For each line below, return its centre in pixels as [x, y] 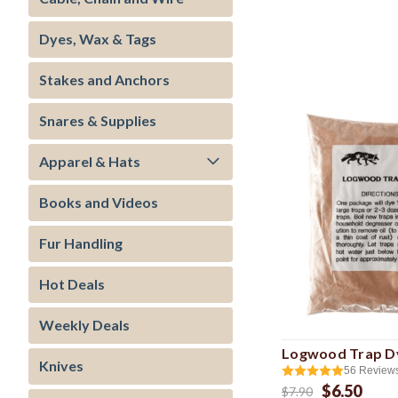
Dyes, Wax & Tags [98, 39]
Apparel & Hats [90, 161]
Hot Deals [72, 284]
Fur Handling [81, 243]
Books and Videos [99, 202]
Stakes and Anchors [104, 80]
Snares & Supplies [98, 120]
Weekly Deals [84, 325]
